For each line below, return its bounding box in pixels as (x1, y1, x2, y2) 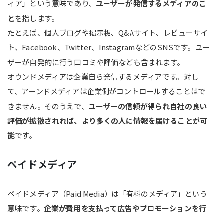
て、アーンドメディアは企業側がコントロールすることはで (7, 86, 206, 96)
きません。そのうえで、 (7, 100, 88, 111)
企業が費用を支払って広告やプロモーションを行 (44, 202, 207, 213)
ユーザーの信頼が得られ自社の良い (88, 100, 207, 111)
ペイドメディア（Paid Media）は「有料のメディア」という (7, 188, 207, 198)
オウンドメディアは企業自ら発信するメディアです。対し (7, 71, 198, 82)
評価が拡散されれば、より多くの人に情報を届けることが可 (7, 115, 208, 126)
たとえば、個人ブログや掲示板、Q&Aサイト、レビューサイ (7, 27, 208, 38)
